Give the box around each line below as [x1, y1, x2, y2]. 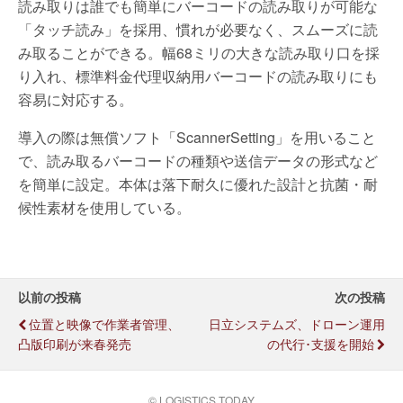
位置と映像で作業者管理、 [29, 314, 180, 333]
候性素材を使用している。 [18, 197, 191, 218]
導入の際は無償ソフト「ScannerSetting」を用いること [18, 127, 376, 148]
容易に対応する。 [18, 89, 133, 110]
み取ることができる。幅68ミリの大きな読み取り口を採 [18, 42, 380, 63]
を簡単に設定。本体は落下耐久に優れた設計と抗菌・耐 [18, 174, 378, 194]
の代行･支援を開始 [267, 334, 374, 353]
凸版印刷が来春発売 [18, 334, 131, 353]
